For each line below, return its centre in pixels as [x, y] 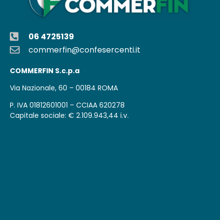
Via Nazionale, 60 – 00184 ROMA [64, 88]
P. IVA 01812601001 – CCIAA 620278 [67, 105]
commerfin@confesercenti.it [84, 50]
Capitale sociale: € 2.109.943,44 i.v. [69, 116]
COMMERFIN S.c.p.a [45, 70]
